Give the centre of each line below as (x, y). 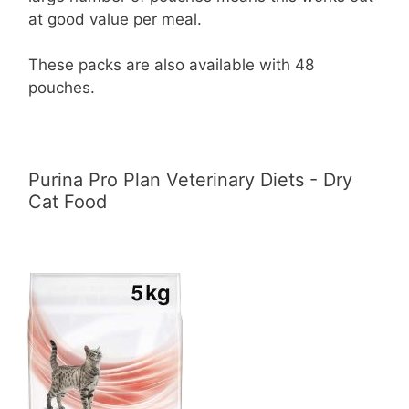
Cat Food (68, 202)
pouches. (62, 88)
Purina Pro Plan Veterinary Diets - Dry (190, 180)
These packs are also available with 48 (171, 65)
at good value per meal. (115, 19)
